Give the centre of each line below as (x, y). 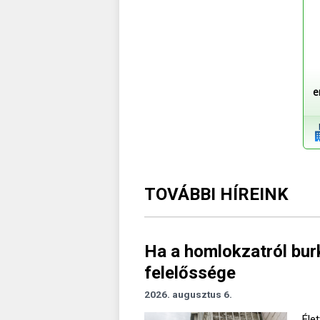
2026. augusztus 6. (188, 294)
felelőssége (190, 272)
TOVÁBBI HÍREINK (216, 194)
